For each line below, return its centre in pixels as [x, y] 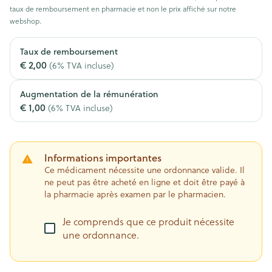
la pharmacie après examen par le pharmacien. [135, 194]
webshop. [25, 21]
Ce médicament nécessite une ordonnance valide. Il [144, 170]
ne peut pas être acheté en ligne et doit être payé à [144, 182]
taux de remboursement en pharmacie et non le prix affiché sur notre [123, 9]
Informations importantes [103, 158]
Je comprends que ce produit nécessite [148, 222]
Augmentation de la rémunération [89, 94]
